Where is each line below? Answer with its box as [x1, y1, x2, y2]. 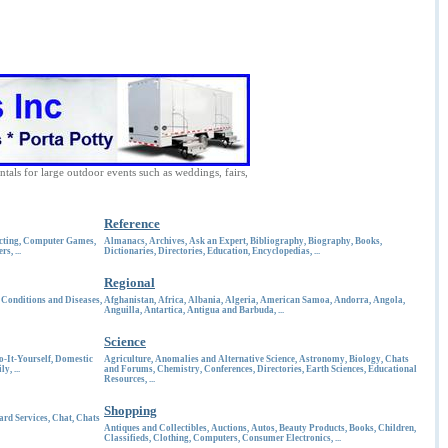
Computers [193, 433, 238, 443]
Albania [188, 295, 221, 305]
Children [378, 423, 414, 433]
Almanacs [104, 236, 145, 246]
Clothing [153, 433, 189, 443]
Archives [149, 236, 185, 246]
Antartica [144, 305, 183, 315]
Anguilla [104, 305, 140, 315]
